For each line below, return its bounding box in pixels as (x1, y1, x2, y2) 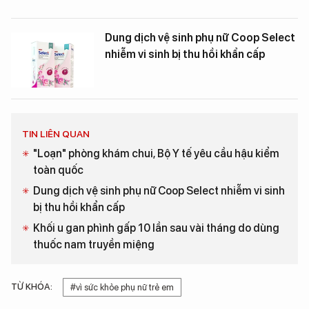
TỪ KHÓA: (11, 281, 52, 292)
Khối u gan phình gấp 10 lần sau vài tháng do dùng (33, 221, 279, 235)
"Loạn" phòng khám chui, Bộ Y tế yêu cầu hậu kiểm (33, 147, 279, 161)
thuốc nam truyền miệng (33, 238, 154, 252)
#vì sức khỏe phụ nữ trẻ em (70, 282, 174, 293)
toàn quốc (33, 163, 83, 177)
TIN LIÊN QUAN (22, 128, 90, 140)
